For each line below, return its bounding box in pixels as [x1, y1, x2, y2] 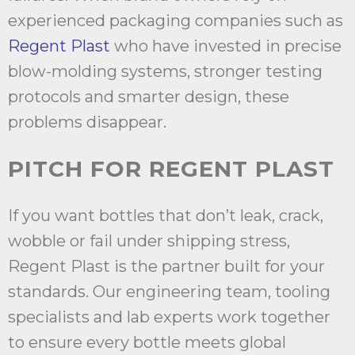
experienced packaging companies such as [8, 11, 343, 31]
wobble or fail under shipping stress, [8, 231, 290, 251]
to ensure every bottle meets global [8, 333, 286, 353]
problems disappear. [8, 113, 166, 132]
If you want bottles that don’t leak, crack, [8, 206, 323, 226]
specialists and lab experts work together [8, 307, 330, 327]
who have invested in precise [114, 36, 342, 56]
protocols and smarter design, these [8, 87, 289, 107]
